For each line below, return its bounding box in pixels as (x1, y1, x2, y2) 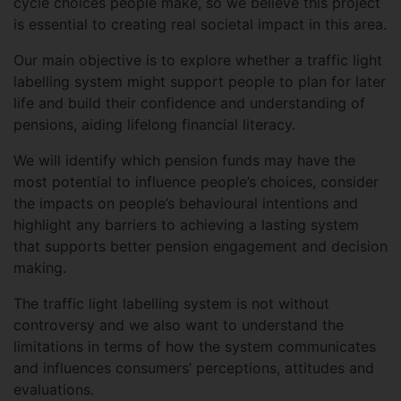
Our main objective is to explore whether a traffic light (13, 51, 382, 69)
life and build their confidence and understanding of (13, 94, 365, 112)
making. (13, 259, 66, 277)
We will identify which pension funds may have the (13, 151, 355, 169)
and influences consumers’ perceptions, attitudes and (13, 359, 374, 377)
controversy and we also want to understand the (13, 316, 344, 334)
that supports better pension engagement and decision (13, 237, 388, 255)
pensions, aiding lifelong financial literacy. (13, 115, 295, 133)
